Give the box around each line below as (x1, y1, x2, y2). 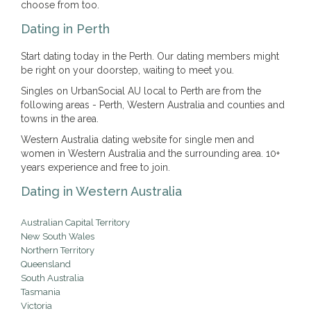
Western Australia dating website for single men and (21, 134, 254, 145)
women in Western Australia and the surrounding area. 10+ (21, 148, 280, 159)
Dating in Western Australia (21, 184, 182, 199)
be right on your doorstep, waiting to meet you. (21, 65, 234, 76)
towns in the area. (21, 113, 99, 124)
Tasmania (21, 287, 60, 297)
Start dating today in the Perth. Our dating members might (21, 51, 279, 62)
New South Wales (21, 231, 94, 242)
